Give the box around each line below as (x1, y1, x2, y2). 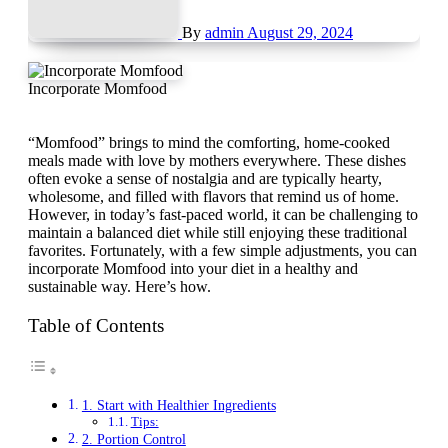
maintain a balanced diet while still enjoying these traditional (28, 223, 407, 241)
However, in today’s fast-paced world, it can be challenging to (28, 205, 418, 223)
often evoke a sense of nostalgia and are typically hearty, (28, 169, 382, 187)
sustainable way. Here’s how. (28, 277, 211, 295)
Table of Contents (39, 314, 164, 336)
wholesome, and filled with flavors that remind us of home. (28, 187, 399, 205)
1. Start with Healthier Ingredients (81, 396, 276, 413)
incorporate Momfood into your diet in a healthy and (28, 259, 358, 277)
